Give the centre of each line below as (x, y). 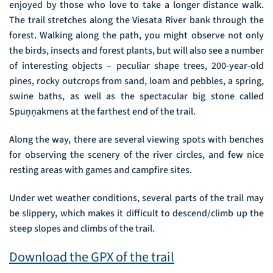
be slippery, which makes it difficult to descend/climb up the (136, 213)
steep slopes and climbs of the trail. (82, 228)
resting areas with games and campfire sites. (101, 170)
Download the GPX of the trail (92, 257)
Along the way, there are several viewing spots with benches (136, 139)
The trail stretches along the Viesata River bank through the (136, 20)
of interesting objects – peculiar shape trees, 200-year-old (136, 66)
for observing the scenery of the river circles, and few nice (136, 154)
